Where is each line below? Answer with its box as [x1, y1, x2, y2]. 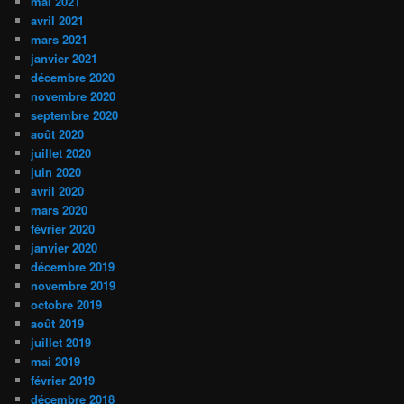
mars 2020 [31, 201, 88, 219]
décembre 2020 [31, 69, 115, 87]
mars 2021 [31, 31, 88, 49]
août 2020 [31, 125, 85, 143]
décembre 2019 [31, 258, 115, 276]
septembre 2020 [31, 106, 119, 124]
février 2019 [31, 372, 96, 390]
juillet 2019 [31, 334, 92, 352]
